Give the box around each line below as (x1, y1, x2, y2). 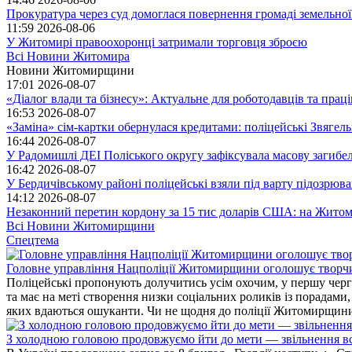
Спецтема (6, 233, 59, 247)
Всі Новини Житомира (6, 49, 130, 63)
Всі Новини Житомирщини (6, 219, 155, 233)
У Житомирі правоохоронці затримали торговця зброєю (6, 35, 307, 49)
